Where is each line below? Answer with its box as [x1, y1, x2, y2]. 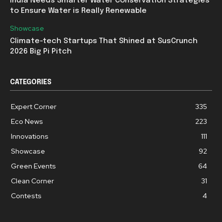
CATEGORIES [10, 78, 52, 86]
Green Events [11, 161, 56, 170]
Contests [11, 191, 42, 200]
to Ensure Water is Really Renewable [10, 6, 147, 15]
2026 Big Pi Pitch [10, 47, 72, 55]
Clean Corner [11, 176, 54, 185]
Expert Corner [11, 102, 56, 111]
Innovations [11, 131, 49, 141]
